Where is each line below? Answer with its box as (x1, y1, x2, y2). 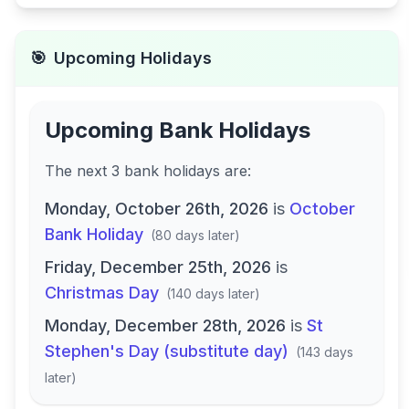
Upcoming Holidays (54, 48, 212, 68)
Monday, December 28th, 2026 (45, 316, 286, 335)
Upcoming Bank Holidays (45, 117, 310, 143)
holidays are (163, 162, 247, 180)
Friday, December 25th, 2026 (45, 257, 271, 277)
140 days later (171, 286, 255, 301)
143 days (300, 344, 353, 360)
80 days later (155, 227, 235, 243)
